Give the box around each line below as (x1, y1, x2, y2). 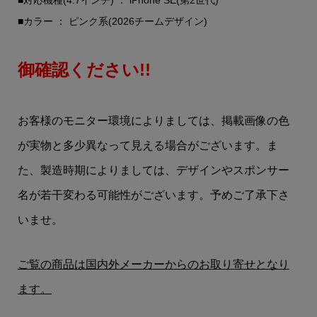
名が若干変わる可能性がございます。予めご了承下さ (17, 188, 289, 201)
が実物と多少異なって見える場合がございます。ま (17, 139, 278, 151)
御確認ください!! (17, 59, 151, 79)
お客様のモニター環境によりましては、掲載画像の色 (17, 114, 289, 127)
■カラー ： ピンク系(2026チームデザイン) (17, 15, 207, 27)
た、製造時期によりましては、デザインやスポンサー (17, 163, 289, 176)
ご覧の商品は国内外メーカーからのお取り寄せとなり (17, 258, 289, 270)
